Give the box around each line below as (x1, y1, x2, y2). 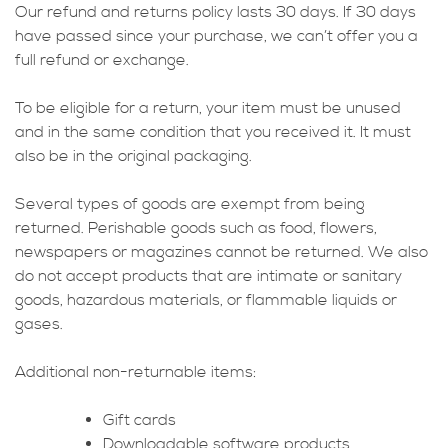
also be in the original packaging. (15, 145, 252, 166)
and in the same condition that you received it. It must (15, 121, 411, 142)
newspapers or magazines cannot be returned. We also (15, 241, 428, 262)
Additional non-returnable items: (15, 361, 256, 382)
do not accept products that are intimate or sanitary (15, 265, 402, 286)
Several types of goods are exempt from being (15, 193, 365, 214)
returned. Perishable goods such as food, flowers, (15, 217, 377, 238)
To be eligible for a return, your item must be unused (15, 97, 401, 118)
